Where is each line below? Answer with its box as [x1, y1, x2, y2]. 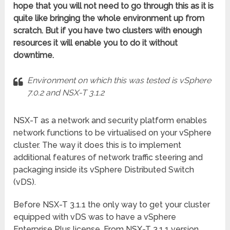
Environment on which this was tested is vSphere [27, 75, 212, 86]
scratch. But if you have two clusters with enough [13, 26, 202, 36]
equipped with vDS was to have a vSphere [13, 212, 177, 222]
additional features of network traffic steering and [13, 152, 203, 163]
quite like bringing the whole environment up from [13, 13, 205, 24]
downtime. [13, 50, 54, 61]
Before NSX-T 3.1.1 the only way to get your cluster [13, 200, 210, 210]
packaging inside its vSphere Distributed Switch [13, 165, 195, 175]
